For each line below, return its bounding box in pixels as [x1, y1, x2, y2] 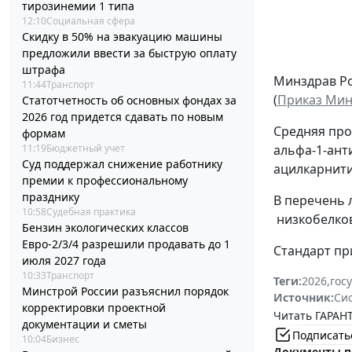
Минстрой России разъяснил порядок [22, 284, 229, 299]
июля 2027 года [22, 253, 106, 269]
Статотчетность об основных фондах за [22, 93, 236, 108]
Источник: [273, 290, 334, 306]
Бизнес [46, 332, 79, 346]
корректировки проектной [22, 300, 166, 316]
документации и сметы [22, 317, 147, 332]
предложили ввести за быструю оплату [22, 46, 236, 61]
